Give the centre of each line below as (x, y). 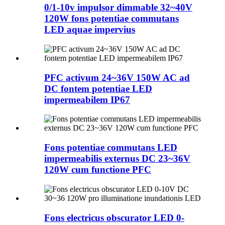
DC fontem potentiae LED (98, 88)
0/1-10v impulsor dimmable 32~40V (118, 8)
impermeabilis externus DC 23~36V (117, 159)
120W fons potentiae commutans (111, 19)
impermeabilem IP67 (87, 99)
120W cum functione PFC (98, 170)
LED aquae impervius (90, 30)
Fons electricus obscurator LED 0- (114, 217)
